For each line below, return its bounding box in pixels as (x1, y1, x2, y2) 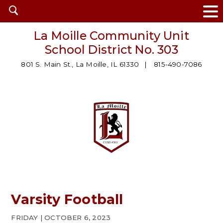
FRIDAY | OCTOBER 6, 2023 (11, 214, 111, 222)
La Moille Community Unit (34, 28, 189, 43)
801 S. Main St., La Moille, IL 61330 (21, 60, 139, 69)
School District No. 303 (45, 42, 178, 57)
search (13, 17, 37, 25)
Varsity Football (11, 191, 123, 208)
